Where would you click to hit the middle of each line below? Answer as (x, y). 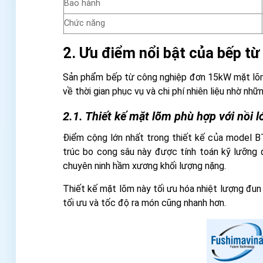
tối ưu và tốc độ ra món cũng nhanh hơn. (144, 203)
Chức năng (85, 23)
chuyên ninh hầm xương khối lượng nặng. (144, 166)
